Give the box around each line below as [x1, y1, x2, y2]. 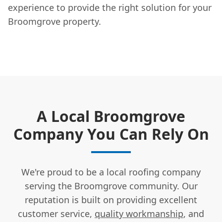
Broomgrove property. [8, 15, 101, 27]
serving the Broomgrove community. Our [24, 179, 198, 192]
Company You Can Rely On [13, 123, 209, 144]
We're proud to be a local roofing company [21, 166, 201, 178]
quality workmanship [95, 207, 183, 220]
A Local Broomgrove [37, 106, 185, 126]
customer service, [18, 207, 95, 220]
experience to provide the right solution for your [8, 1, 212, 13]
